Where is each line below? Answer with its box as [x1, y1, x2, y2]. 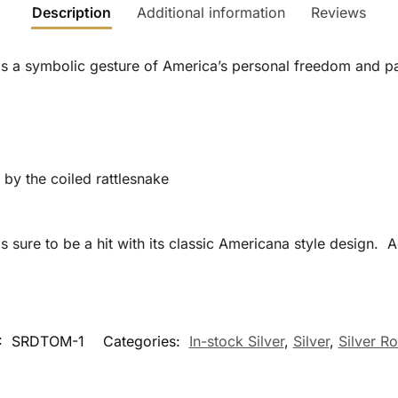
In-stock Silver [188, 331, 284, 350]
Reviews [311, 3, 366, 21]
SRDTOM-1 [11, 331, 84, 350]
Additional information [137, 3, 285, 21]
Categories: [102, 331, 185, 350]
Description [32, 3, 111, 21]
